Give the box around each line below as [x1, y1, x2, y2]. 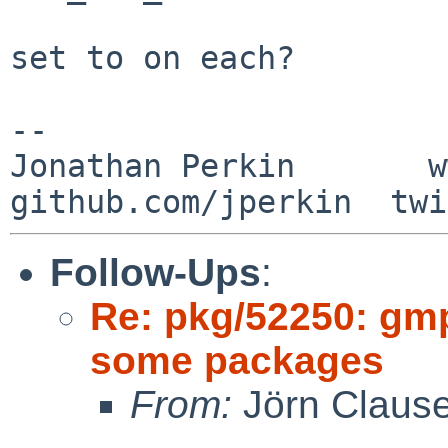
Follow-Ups [50, 250, 261, 294]
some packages [90, 338, 384, 382]
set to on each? [10, 39, 295, 76]
